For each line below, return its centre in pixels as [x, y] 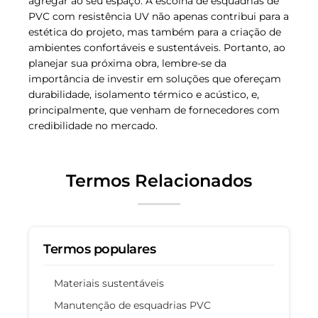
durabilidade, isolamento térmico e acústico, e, [144, 95]
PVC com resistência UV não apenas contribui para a [159, 17]
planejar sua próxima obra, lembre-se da [127, 64]
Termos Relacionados [159, 181]
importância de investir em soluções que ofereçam [155, 79]
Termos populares [100, 250]
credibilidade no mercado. [93, 126]
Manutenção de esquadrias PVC [132, 306]
